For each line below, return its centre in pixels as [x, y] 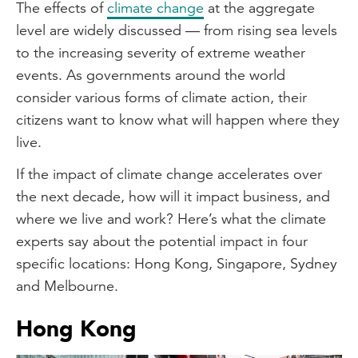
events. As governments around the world [151, 75]
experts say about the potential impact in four [162, 241]
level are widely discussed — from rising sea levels [177, 30]
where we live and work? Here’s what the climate [171, 219]
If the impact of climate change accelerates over [169, 174]
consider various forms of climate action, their [161, 97]
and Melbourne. [67, 286]
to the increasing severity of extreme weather [161, 52]
